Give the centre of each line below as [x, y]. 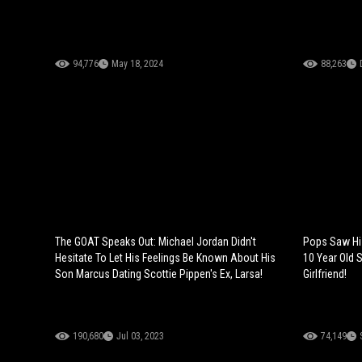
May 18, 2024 [137, 64]
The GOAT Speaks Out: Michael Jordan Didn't [156, 242]
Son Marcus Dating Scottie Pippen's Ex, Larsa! [159, 274]
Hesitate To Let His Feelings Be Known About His [165, 258]
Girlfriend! [324, 274]
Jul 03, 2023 [140, 337]
